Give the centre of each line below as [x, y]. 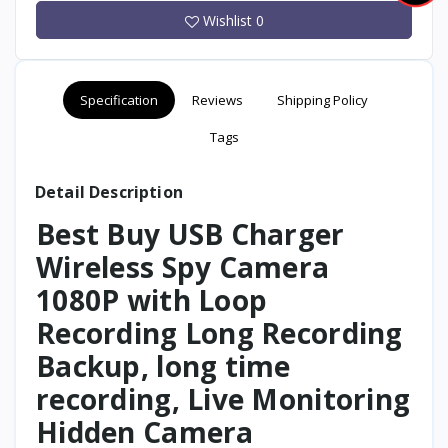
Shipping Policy [322, 99]
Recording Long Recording [219, 332]
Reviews [217, 99]
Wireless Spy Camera [183, 266]
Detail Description [109, 191]
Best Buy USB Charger [190, 233]
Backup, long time [163, 365]
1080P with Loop [152, 299]
